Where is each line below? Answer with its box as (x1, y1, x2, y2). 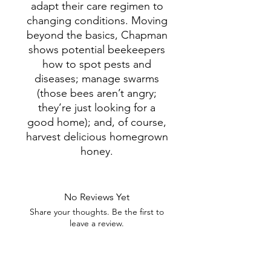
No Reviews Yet (64, 191, 129, 203)
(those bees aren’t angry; (37, 87, 157, 100)
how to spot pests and (42, 57, 151, 71)
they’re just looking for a (38, 101, 155, 114)
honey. (80, 145, 113, 158)
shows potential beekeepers (28, 43, 165, 56)
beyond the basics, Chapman (26, 28, 168, 42)
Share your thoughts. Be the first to (30, 206, 164, 217)
